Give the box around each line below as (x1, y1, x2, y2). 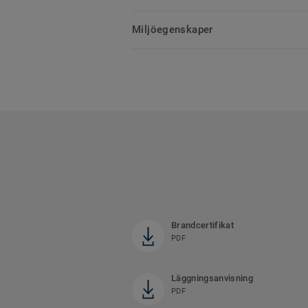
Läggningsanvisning (171, 273, 253, 284)
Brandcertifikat (171, 220, 234, 231)
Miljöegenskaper (132, 23, 213, 36)
